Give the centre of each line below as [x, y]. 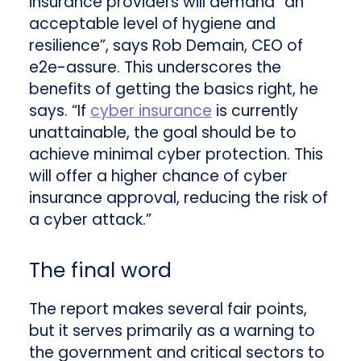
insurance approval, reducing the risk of [178, 197]
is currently [255, 110]
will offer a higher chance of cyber [158, 176]
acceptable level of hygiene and [152, 23]
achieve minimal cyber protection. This [176, 154]
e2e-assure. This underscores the [155, 67]
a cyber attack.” [90, 219]
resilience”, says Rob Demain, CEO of [166, 45]
